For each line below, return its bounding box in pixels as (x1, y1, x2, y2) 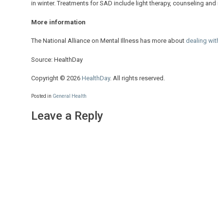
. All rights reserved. (110, 74, 165, 82)
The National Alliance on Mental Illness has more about (31, 37, 186, 45)
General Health (53, 93, 87, 99)
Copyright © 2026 (31, 74, 82, 82)
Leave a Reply (31, 109, 103, 123)
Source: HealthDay (31, 55, 83, 63)
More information (31, 18, 86, 26)
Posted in (31, 93, 53, 99)
